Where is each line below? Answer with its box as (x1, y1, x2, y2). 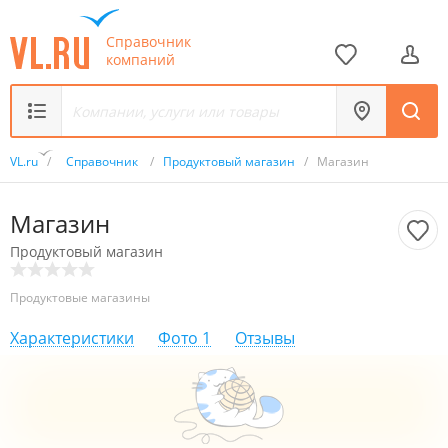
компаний (106, 49, 175, 69)
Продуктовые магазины (10, 289, 150, 306)
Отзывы (235, 327, 295, 349)
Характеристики (10, 327, 134, 349)
